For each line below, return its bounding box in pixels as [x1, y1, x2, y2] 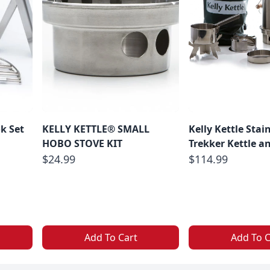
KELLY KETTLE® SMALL [42, 122, 149, 136]
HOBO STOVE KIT [42, 136, 122, 150]
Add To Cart [84, 230, 137, 244]
